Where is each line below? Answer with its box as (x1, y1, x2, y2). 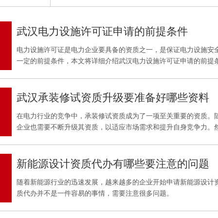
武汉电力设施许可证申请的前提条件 (17, 25, 188, 37)
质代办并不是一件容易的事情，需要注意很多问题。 (17, 190, 173, 197)
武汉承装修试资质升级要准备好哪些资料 (17, 91, 209, 104)
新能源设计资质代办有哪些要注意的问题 (17, 158, 209, 170)
